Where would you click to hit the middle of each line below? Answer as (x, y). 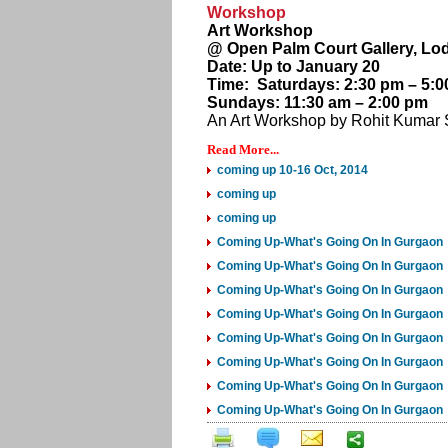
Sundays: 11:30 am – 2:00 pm (317, 102)
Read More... (243, 149)
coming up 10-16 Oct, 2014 (292, 170)
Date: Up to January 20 (293, 66)
